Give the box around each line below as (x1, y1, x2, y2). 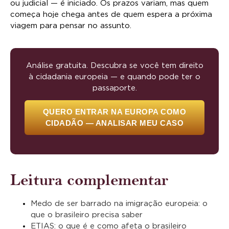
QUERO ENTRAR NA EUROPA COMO (42, 107, 187, 116)
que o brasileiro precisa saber (31, 211, 143, 219)
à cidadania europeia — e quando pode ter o (29, 73, 200, 81)
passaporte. (92, 84, 137, 92)
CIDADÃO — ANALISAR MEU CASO (45, 118, 184, 127)
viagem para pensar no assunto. (10, 21, 131, 30)
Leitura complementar (10, 171, 168, 190)
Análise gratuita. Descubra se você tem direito (26, 61, 203, 70)
